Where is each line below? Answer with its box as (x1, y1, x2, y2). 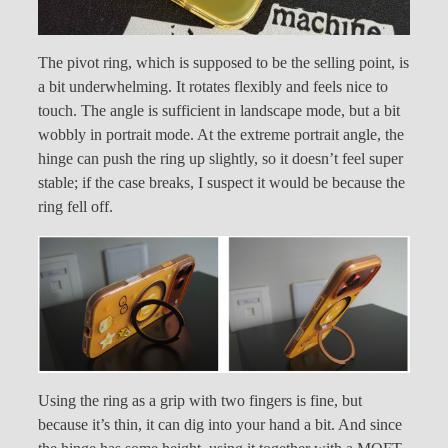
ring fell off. (38, 198, 113, 217)
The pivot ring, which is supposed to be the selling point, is (38, 54, 409, 73)
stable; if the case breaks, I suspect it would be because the (38, 174, 405, 193)
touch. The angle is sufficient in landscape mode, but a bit (38, 102, 400, 121)
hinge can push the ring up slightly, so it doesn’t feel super (38, 150, 403, 169)
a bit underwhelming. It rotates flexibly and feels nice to (38, 78, 388, 97)
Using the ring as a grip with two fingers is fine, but (38, 391, 362, 410)
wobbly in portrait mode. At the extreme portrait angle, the (38, 126, 404, 145)
